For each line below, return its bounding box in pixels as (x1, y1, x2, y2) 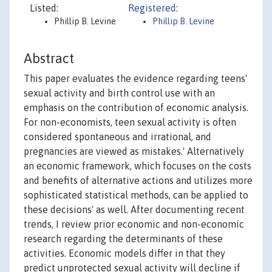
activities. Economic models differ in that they (24, 248, 225, 259)
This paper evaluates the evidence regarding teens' (24, 73, 247, 84)
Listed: (30, 2, 58, 13)
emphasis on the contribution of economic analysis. (24, 102, 248, 114)
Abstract (24, 50, 74, 67)
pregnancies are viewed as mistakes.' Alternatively (24, 146, 244, 157)
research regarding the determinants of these (24, 233, 223, 245)
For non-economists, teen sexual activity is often (24, 117, 236, 128)
